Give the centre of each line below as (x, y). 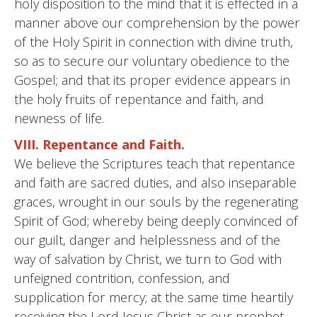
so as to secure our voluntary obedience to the (152, 61)
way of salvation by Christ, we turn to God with (148, 259)
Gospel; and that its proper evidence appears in (152, 80)
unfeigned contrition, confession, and (122, 278)
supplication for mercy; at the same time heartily (154, 297)
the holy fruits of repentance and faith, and (139, 99)
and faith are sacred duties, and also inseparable (155, 183)
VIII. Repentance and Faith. (99, 144)
